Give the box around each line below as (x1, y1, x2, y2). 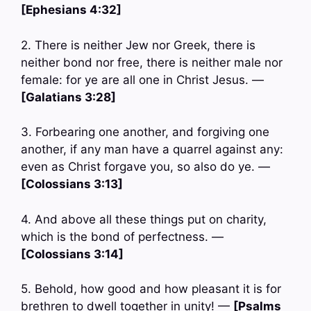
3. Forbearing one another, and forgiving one (21, 125, 269, 140)
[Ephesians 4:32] (21, 3, 121, 17)
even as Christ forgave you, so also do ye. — (21, 160, 270, 174)
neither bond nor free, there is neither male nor (21, 55, 283, 69)
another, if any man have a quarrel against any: (21, 142, 283, 157)
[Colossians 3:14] (21, 246, 124, 261)
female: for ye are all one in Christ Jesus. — (21, 72, 264, 87)
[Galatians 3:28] (21, 90, 116, 104)
